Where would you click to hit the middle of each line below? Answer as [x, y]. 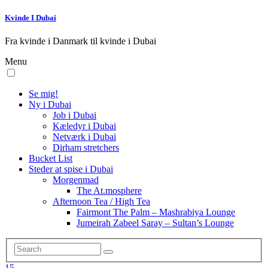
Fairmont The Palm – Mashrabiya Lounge [156, 212]
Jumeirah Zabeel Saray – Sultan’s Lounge [155, 223]
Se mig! [43, 94]
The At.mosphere [109, 191]
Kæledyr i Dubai [84, 126]
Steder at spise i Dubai [71, 169]
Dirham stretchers [86, 148]
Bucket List [51, 159]
